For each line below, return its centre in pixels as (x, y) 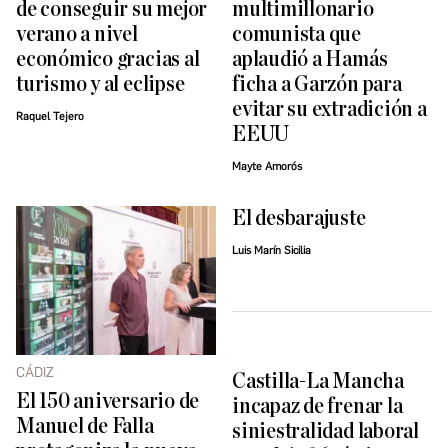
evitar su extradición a (329, 110)
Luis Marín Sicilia (271, 251)
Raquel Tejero (50, 117)
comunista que (297, 35)
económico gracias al (108, 60)
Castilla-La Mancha (318, 381)
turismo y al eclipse (100, 85)
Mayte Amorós (267, 167)
